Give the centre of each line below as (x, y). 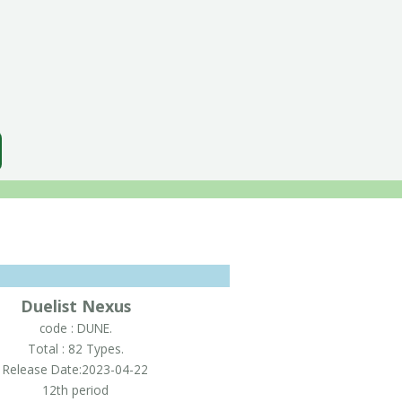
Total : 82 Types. (75, 348)
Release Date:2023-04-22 (76, 369)
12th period (76, 389)
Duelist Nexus (75, 306)
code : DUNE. (75, 328)
